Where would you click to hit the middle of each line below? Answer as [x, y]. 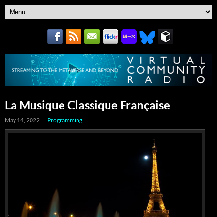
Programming [65, 120]
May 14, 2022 [22, 120]
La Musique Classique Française [87, 105]
